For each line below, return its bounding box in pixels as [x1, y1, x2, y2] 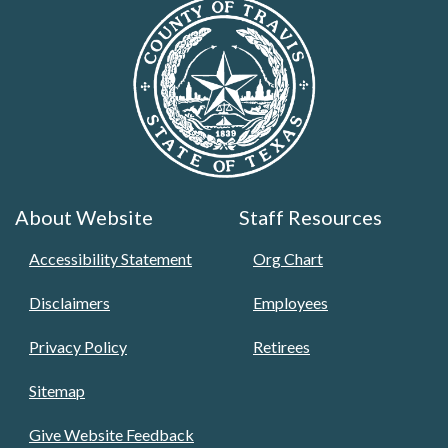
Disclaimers [29, 292, 110, 312]
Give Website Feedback [29, 424, 194, 444]
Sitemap [29, 380, 85, 400]
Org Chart [253, 248, 323, 268]
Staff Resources [239, 204, 382, 229]
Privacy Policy [29, 336, 127, 356]
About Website [15, 204, 153, 229]
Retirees [253, 336, 310, 356]
